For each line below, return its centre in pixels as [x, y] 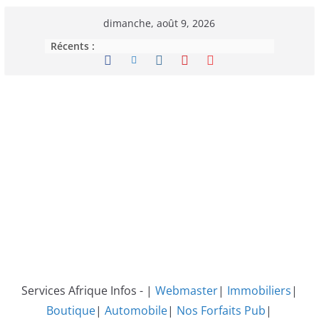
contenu [26, 56]
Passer [22, 16]
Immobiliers [259, 291]
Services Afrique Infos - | [88, 291]
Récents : [72, 46]
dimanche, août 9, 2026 [159, 23]
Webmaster [186, 291]
